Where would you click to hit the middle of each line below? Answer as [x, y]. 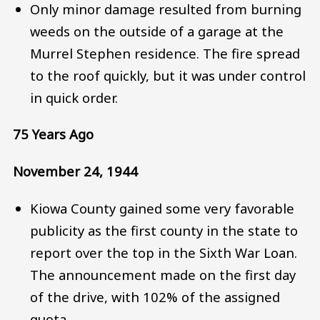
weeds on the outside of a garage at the [157, 31]
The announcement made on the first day [163, 274]
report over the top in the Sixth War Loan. [164, 252]
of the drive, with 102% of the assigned [155, 296]
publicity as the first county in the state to [164, 230]
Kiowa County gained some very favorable [162, 208]
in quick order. [74, 97]
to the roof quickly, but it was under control [168, 75]
